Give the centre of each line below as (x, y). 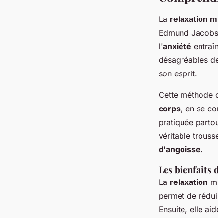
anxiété (177, 46)
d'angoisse (180, 150)
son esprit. (178, 74)
